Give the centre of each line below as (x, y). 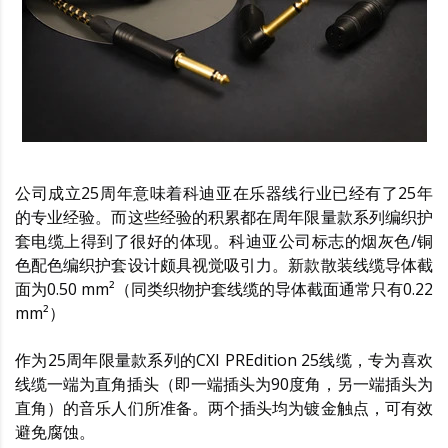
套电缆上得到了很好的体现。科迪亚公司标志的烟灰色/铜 (224, 240)
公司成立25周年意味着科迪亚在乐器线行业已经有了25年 (224, 192)
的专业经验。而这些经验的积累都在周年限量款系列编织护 (224, 216)
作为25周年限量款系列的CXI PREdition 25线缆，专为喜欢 (224, 359)
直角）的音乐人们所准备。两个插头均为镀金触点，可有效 (224, 407)
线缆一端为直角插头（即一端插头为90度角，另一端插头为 (224, 383)
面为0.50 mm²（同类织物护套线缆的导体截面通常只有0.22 (224, 288)
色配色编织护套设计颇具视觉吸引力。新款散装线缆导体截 (224, 264)
